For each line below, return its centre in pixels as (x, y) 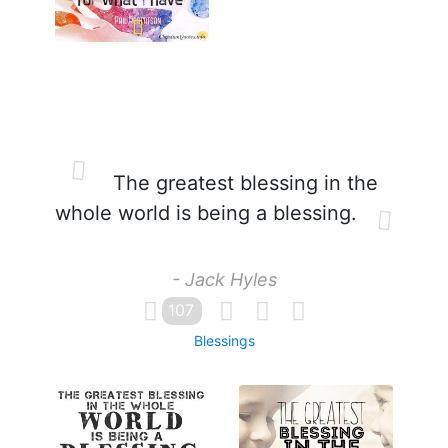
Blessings (224, 340)
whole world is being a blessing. (206, 213)
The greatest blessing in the (242, 183)
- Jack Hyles (224, 279)
